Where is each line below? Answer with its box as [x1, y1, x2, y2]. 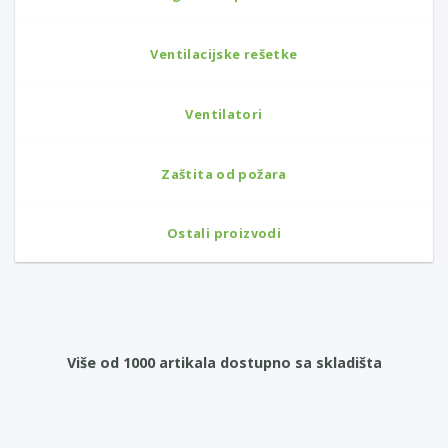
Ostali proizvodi [166, 224, 282, 243]
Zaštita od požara [161, 164, 287, 183]
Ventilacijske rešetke [150, 44, 298, 63]
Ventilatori [185, 104, 263, 123]
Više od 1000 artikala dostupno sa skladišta [66, 353, 382, 373]
